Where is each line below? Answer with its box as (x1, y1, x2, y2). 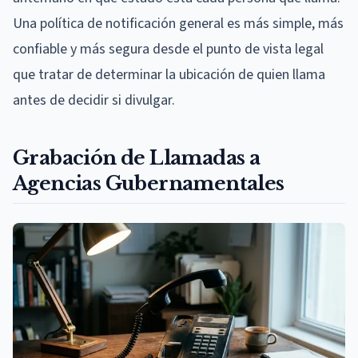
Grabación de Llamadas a (13, 145, 261, 169)
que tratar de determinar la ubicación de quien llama (13, 64, 325, 85)
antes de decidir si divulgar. (13, 89, 175, 110)
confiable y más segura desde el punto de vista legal (13, 38, 324, 59)
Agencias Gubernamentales (13, 171, 284, 195)
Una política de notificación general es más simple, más (13, 13, 344, 34)
